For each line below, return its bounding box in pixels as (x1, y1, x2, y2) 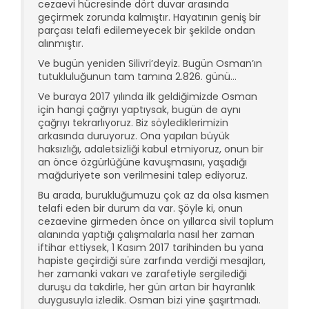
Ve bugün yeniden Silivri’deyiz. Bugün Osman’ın (38, 56, 262, 70)
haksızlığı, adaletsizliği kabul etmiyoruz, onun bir (38, 141, 263, 156)
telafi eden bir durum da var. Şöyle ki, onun (38, 201, 243, 215)
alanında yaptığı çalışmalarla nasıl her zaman (38, 227, 255, 241)
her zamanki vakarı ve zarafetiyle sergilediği (38, 266, 247, 281)
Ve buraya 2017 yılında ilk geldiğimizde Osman (38, 89, 257, 103)
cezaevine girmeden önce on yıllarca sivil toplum (38, 214, 274, 228)
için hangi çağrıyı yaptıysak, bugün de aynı (38, 102, 241, 117)
